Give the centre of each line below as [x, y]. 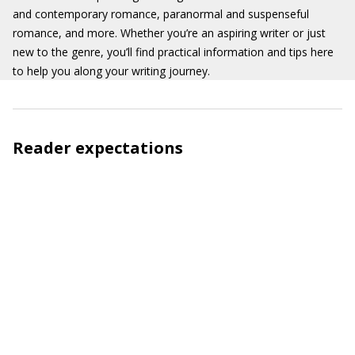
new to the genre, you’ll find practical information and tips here [173, 52]
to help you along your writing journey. [111, 71]
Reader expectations [98, 148]
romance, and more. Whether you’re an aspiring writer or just [169, 33]
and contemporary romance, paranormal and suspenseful [161, 14]
